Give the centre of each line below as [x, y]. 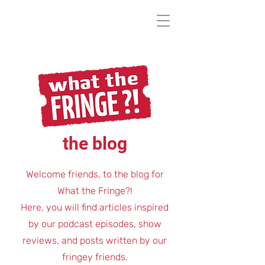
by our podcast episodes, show [95, 224]
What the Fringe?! [95, 191]
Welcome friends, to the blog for [95, 174]
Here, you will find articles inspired [95, 207]
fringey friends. [95, 257]
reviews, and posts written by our [95, 240]
